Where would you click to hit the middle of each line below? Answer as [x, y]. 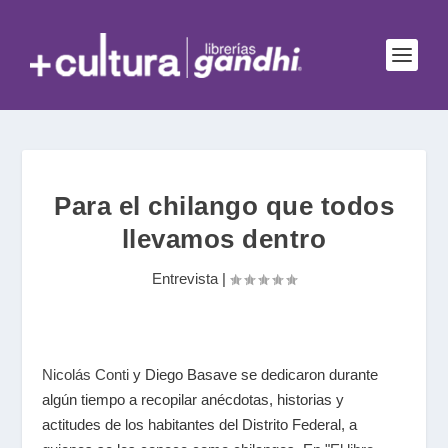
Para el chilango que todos [224, 206]
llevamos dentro [224, 239]
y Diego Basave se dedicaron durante [256, 374]
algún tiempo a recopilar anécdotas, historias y [193, 399]
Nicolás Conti [88, 374]
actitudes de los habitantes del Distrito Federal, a [200, 424]
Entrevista [185, 278]
